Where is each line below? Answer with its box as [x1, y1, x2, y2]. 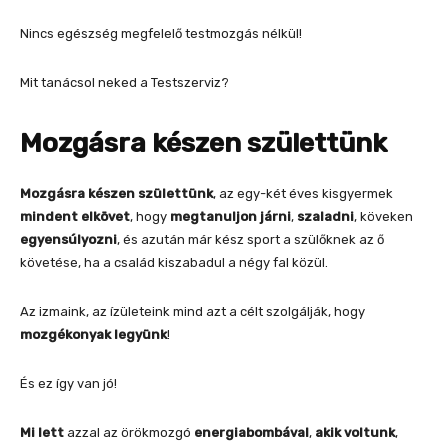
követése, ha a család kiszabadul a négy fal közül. [20, 255, 328, 271]
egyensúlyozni [20, 232, 117, 248]
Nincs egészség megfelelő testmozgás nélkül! [20, 26, 302, 42]
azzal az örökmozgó [64, 425, 194, 441]
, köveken [354, 209, 413, 225]
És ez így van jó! [20, 376, 117, 392]
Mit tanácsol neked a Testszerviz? [20, 75, 229, 91]
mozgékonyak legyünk [20, 327, 167, 343]
